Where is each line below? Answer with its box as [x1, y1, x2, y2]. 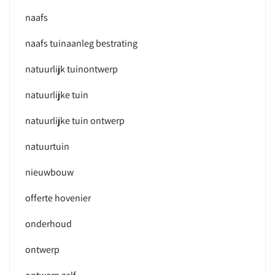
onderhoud [25, 217, 72, 230]
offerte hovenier [25, 192, 91, 204]
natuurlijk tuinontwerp [25, 63, 118, 76]
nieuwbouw [25, 166, 74, 179]
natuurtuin [25, 140, 69, 153]
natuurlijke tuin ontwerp [25, 114, 125, 127]
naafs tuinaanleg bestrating [25, 37, 137, 50]
